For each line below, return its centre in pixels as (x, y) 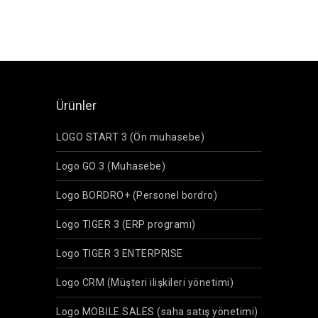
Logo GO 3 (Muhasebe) (111, 166)
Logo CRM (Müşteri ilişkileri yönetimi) (145, 283)
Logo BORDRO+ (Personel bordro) (137, 196)
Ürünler (76, 106)
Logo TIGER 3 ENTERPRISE (120, 254)
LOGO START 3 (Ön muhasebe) (130, 137)
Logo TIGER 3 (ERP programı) (126, 225)
